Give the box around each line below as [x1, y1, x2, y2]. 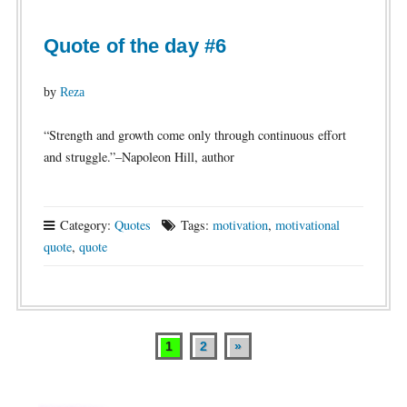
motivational [274, 216, 340, 233]
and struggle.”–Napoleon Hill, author [43, 148, 234, 165]
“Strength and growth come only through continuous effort [43, 126, 346, 144]
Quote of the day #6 [43, 35, 226, 57]
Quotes [114, 216, 151, 233]
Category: [55, 216, 114, 233]
